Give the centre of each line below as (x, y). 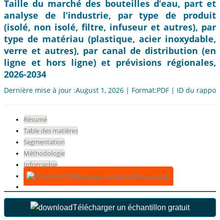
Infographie (41, 165)
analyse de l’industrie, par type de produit (110, 15)
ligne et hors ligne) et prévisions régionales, (110, 63)
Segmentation (44, 142)
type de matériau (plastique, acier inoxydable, (110, 39)
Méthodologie (44, 153)
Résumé (35, 120)
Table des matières (51, 131)
